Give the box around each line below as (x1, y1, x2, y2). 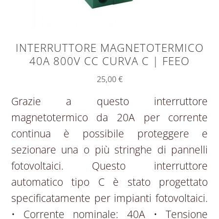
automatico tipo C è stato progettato (11, 175, 208, 189)
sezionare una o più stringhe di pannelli (11, 143, 208, 157)
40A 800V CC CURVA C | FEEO (29, 53, 190, 68)
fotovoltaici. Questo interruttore (11, 159, 208, 173)
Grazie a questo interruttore (11, 94, 208, 109)
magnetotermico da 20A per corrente (11, 110, 208, 125)
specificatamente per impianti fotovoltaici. (11, 191, 208, 205)
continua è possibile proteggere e (11, 127, 208, 141)
